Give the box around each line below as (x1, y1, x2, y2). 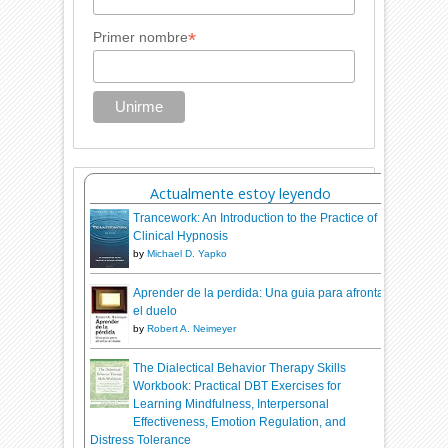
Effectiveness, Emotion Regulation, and (133, 415, 347, 430)
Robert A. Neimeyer (147, 323, 237, 335)
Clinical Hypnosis (133, 229, 229, 244)
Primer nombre (92, 29, 188, 46)
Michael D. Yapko (147, 248, 228, 260)
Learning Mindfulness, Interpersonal (133, 397, 330, 412)
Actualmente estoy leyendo (149, 184, 331, 204)
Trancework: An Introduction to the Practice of (133, 211, 378, 226)
